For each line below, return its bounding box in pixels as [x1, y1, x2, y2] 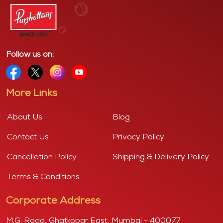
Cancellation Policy [7, 153, 77, 161]
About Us [7, 113, 42, 121]
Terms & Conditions [7, 173, 80, 181]
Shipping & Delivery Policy [112, 153, 209, 161]
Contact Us [7, 133, 49, 141]
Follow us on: [6, 50, 54, 59]
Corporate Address [6, 196, 101, 206]
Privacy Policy [112, 133, 164, 141]
